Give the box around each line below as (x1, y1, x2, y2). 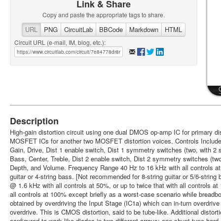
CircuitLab (64, 25, 93, 34)
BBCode (99, 25, 123, 34)
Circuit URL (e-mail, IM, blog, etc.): (14, 38, 106, 46)
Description (10, 114, 59, 127)
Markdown (129, 25, 158, 34)
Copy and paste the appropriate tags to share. (42, 10, 165, 19)
